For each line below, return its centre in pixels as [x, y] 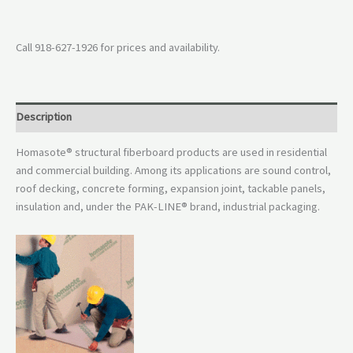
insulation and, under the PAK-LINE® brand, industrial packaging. [168, 207]
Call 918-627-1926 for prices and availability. [118, 47]
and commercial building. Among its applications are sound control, [173, 171]
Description [44, 117]
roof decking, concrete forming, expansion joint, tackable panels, [171, 189]
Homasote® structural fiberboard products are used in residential [171, 152]
